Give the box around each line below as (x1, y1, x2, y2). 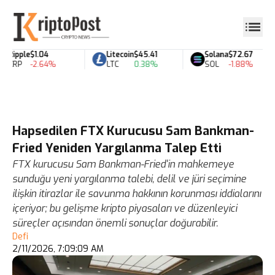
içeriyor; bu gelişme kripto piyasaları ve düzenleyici (12, 202, 237, 215)
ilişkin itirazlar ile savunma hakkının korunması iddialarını (12, 187, 261, 200)
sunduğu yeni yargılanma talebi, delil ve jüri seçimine (12, 172, 246, 185)
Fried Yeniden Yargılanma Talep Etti (12, 140, 222, 157)
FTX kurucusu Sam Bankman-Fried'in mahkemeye (12, 158, 234, 171)
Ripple (2, 49, 25, 60)
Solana (198, 49, 223, 60)
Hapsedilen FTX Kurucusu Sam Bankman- (12, 123, 254, 139)
